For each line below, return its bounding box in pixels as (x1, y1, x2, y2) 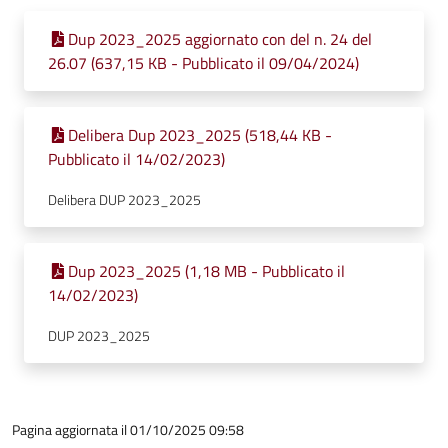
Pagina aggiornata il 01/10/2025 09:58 (12, 419, 244, 440)
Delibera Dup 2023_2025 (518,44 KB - (68, 123, 332, 147)
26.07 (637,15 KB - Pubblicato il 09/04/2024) (48, 51, 359, 75)
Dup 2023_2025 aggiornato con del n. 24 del (68, 27, 372, 51)
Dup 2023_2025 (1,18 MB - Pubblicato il (68, 259, 345, 283)
